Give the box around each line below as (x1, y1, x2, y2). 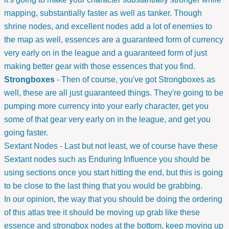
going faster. (4, 128, 48, 138)
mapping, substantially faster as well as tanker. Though (4, 9, 202, 18)
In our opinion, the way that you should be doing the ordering (4, 195, 222, 204)
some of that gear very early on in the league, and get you (4, 115, 211, 124)
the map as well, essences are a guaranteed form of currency (4, 35, 223, 44)
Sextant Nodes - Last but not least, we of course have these (4, 142, 218, 151)
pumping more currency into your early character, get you (4, 102, 209, 111)
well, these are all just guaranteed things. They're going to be (4, 88, 223, 98)
